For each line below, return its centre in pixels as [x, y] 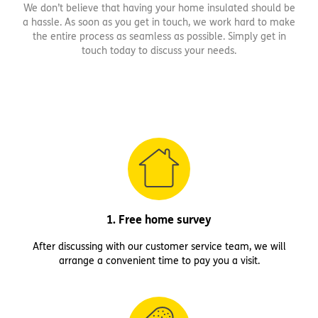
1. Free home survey [159, 220]
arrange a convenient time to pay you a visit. [159, 261]
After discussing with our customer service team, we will [159, 247]
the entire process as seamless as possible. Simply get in [159, 37]
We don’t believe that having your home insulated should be [159, 9]
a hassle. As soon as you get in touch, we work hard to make [159, 23]
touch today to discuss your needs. [159, 51]
